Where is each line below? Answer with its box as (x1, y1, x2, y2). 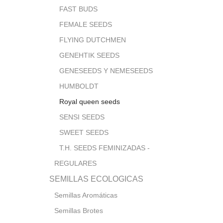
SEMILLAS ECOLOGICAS (49, 174, 143, 183)
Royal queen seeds (59, 97, 120, 106)
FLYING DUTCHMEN (59, 35, 126, 44)
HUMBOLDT (59, 82, 99, 90)
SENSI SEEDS (59, 112, 105, 121)
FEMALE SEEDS (59, 20, 112, 28)
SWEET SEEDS (59, 128, 109, 136)
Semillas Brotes (54, 206, 103, 215)
